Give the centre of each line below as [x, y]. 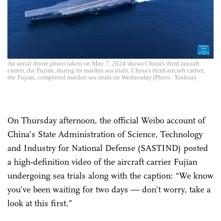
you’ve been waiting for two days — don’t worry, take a [109, 189]
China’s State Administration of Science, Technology [105, 134]
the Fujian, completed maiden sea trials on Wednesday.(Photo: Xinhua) [102, 77]
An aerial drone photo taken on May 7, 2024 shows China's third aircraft [103, 63]
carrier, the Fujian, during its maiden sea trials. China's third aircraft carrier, [106, 70]
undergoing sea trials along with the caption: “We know [110, 175]
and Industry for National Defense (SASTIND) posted [108, 148]
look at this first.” [40, 203]
